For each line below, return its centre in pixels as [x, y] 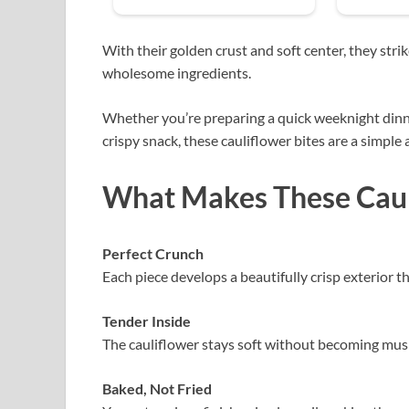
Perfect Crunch [153, 253]
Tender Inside [147, 320]
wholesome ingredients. [177, 73]
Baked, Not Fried [157, 388]
